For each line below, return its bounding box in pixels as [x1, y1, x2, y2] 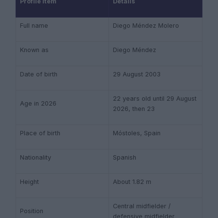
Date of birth [20, 71, 57, 78]
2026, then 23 [113, 105, 155, 112]
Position [20, 207, 43, 215]
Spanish [113, 154, 136, 161]
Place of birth [20, 129, 60, 137]
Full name [20, 22, 48, 29]
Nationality [20, 154, 51, 161]
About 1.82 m [113, 178, 151, 185]
